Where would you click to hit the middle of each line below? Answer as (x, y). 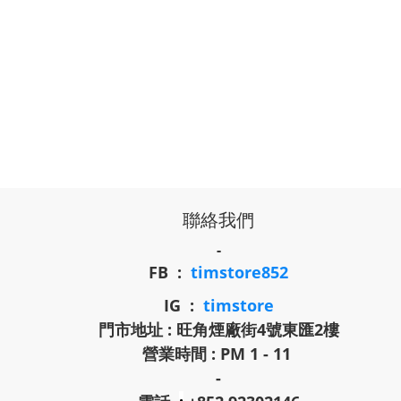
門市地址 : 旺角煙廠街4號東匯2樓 (218, 329)
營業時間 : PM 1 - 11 (218, 354)
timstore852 (239, 272)
